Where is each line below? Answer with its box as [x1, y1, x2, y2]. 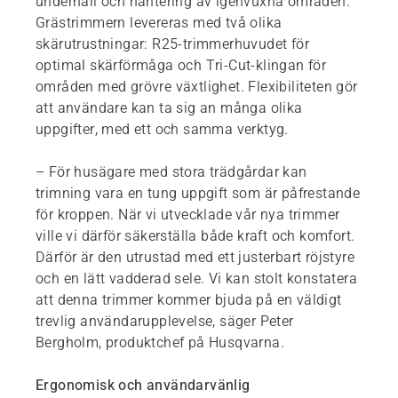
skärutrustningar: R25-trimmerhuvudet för [36, 35, 309, 52]
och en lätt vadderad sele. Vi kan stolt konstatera [36, 269, 357, 287]
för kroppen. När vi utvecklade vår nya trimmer [36, 205, 340, 223]
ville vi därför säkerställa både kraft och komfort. [36, 227, 355, 244]
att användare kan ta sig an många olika [36, 99, 303, 116]
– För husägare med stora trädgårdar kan [36, 163, 307, 180]
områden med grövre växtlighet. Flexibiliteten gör [36, 77, 358, 95]
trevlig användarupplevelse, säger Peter [36, 312, 294, 330]
